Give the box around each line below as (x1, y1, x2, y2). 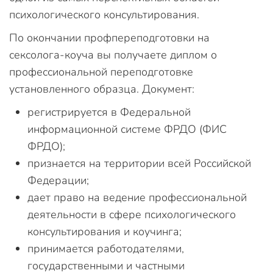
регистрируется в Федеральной (27, 105, 191, 119)
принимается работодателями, (27, 241, 184, 256)
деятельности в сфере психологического (27, 207, 236, 222)
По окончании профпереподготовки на (9, 30, 210, 45)
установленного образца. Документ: (9, 82, 194, 96)
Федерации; (27, 173, 89, 188)
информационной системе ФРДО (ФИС (27, 122, 227, 136)
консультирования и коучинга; (27, 224, 182, 239)
